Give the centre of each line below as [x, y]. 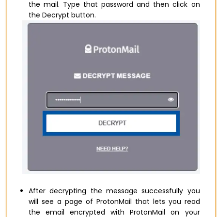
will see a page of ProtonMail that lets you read [114, 202]
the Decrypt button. [63, 15]
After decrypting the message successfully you [114, 191]
